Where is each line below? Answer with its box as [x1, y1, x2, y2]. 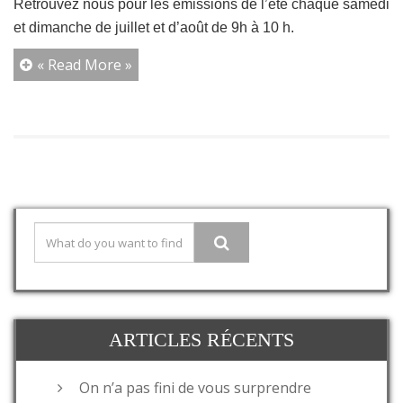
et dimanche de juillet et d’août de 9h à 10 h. [13, 20, 294, 36]
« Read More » [37, 55, 132, 76]
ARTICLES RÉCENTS [109, 328, 294, 352]
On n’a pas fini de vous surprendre [79, 378, 311, 399]
